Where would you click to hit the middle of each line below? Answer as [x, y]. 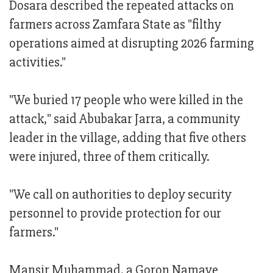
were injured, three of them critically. [109, 157]
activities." [37, 63]
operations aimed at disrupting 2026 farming [132, 44]
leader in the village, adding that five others [128, 138]
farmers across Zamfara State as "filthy [115, 25]
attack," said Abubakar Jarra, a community [125, 119]
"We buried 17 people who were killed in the [126, 101]
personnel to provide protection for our [115, 214]
